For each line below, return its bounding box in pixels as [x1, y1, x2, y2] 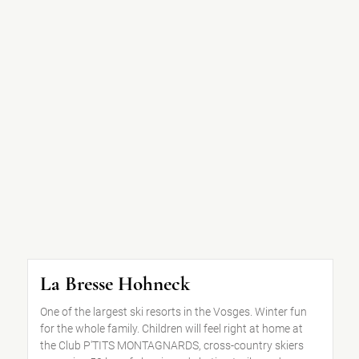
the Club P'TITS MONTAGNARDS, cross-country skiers [39, 339, 304, 352]
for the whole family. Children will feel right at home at [39, 322, 303, 335]
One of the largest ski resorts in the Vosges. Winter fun [39, 305, 307, 318]
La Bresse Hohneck [39, 272, 190, 296]
